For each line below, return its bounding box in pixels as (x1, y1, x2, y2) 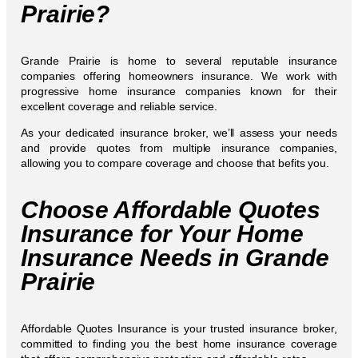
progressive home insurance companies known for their (21, 84, 337, 97)
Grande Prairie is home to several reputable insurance (21, 54, 337, 67)
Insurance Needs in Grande (21, 244, 329, 271)
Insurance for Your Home (21, 220, 304, 247)
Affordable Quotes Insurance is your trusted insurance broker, (21, 321, 337, 335)
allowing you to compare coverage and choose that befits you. (21, 156, 329, 169)
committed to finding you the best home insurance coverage (21, 336, 337, 350)
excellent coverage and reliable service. (21, 99, 217, 113)
